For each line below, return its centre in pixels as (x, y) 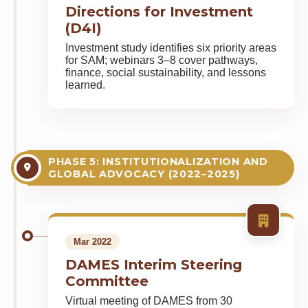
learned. (85, 85)
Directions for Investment (159, 12)
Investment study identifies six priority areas (171, 48)
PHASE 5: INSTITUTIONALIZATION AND (158, 162)
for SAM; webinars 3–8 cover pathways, (162, 60)
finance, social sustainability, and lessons (166, 73)
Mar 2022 (92, 242)
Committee (107, 281)
